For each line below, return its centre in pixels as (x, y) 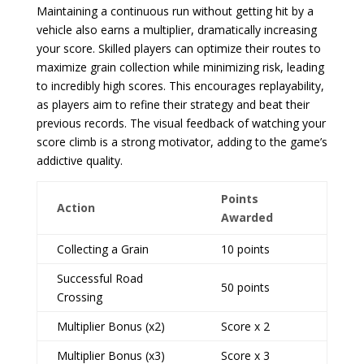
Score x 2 (245, 326)
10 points (245, 249)
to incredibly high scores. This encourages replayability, (180, 86)
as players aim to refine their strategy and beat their (173, 104)
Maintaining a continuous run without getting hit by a (175, 11)
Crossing (79, 297)
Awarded (247, 217)
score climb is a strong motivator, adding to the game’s (182, 142)
